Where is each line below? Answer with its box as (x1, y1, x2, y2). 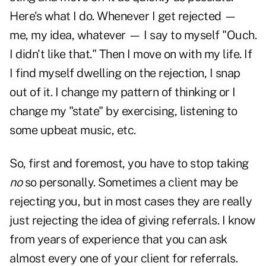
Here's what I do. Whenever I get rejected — (9, 9, 237, 24)
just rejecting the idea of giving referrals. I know (9, 213, 256, 228)
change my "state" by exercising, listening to (9, 104, 237, 119)
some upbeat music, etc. (9, 123, 136, 138)
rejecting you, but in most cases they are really (9, 194, 252, 209)
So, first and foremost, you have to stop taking (9, 156, 249, 171)
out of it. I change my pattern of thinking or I (9, 85, 236, 100)
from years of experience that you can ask (9, 232, 227, 247)
